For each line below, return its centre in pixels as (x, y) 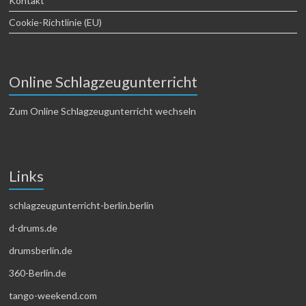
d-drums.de (33, 227)
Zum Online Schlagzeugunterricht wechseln (103, 111)
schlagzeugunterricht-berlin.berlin (82, 205)
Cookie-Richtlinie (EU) (56, 22)
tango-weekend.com (53, 295)
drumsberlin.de (41, 250)
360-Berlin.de (38, 273)
